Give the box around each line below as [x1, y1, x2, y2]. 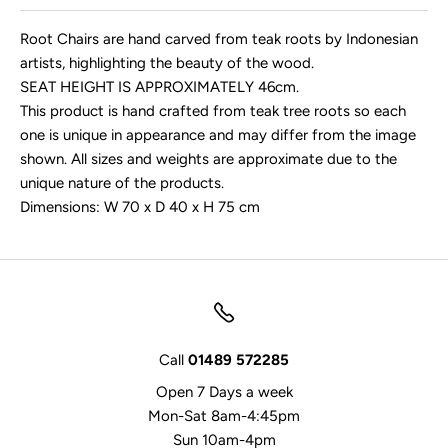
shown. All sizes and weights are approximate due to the [20, 150, 397, 168]
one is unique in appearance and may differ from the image [20, 126, 416, 144]
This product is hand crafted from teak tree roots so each [20, 102, 406, 120]
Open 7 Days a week [155, 383, 293, 401]
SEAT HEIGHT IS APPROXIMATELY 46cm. [20, 78, 299, 96]
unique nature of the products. [20, 174, 224, 192]
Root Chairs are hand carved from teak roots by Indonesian [20, 30, 418, 48]
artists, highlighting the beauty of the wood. [20, 54, 314, 72]
